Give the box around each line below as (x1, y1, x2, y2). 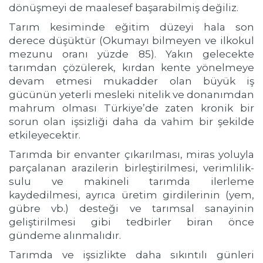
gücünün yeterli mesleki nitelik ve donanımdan (9, 89, 254, 100)
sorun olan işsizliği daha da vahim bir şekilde (9, 116, 254, 127)
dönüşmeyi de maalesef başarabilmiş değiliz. (9, 2, 238, 14)
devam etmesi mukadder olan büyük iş (9, 75, 254, 87)
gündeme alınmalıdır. (9, 230, 121, 241)
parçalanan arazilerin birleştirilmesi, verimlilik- (9, 162, 254, 174)
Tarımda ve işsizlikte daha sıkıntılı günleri (9, 249, 254, 261)
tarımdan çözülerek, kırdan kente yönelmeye (9, 62, 254, 73)
